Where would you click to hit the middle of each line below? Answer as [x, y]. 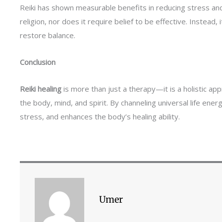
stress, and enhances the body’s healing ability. [100, 116]
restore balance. [48, 35]
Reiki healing [41, 89]
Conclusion [38, 62]
